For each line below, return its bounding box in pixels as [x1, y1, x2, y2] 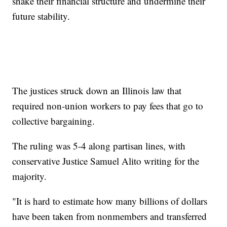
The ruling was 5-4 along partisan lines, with [12, 139, 186, 153]
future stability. [12, 10, 70, 23]
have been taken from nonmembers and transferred [12, 210, 207, 223]
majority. [12, 170, 47, 183]
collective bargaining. [12, 115, 95, 128]
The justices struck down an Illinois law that [12, 84, 182, 97]
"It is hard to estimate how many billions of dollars [12, 195, 208, 208]
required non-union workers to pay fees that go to [12, 99, 204, 112]
